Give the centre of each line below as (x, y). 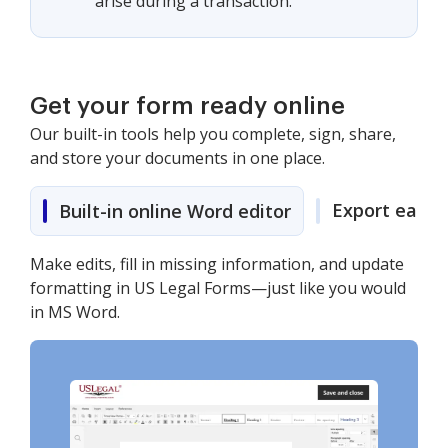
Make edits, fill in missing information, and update (217, 264)
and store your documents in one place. (177, 158)
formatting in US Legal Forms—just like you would (218, 288)
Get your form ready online (187, 106)
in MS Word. (75, 312)
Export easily (389, 210)
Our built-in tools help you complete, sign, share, (213, 134)
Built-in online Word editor (175, 211)
